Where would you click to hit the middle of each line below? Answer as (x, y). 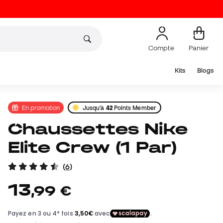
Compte (162, 48)
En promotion (41, 107)
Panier (199, 48)
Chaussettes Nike (15, 129)
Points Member (134, 108)
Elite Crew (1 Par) (93, 147)
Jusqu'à (94, 108)
